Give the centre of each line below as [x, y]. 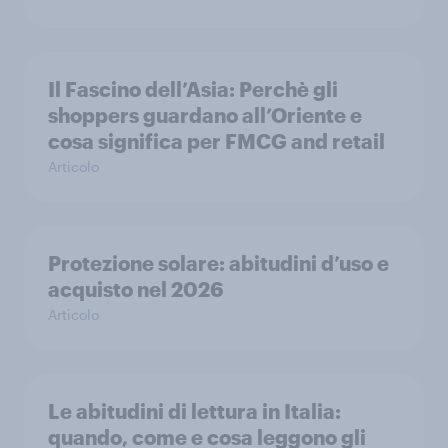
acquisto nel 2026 [135, 288]
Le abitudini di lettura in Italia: [194, 410]
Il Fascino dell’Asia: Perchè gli [193, 88]
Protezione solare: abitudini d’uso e [218, 262]
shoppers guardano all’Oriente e [205, 114]
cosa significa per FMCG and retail [216, 140]
